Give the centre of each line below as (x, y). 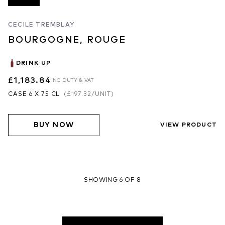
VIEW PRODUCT (188, 125)
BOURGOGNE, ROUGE (67, 40)
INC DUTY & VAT (73, 80)
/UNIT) (103, 94)
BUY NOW (54, 125)
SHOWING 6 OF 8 (113, 180)
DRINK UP (34, 63)
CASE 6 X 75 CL (34, 94)
